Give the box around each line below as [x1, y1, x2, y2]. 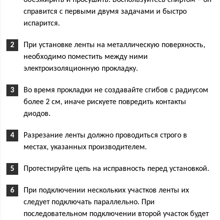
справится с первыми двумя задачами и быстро [24, 8, 187, 16]
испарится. [24, 20, 60, 28]
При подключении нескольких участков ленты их [24, 187, 190, 195]
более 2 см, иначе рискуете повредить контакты [24, 98, 187, 107]
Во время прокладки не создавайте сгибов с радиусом [24, 86, 209, 95]
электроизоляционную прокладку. [24, 65, 138, 73]
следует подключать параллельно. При [24, 198, 155, 207]
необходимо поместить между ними [24, 53, 148, 61]
